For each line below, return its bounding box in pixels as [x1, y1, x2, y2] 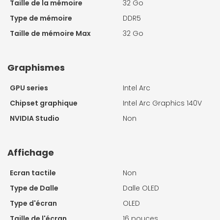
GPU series [10, 83, 48, 93]
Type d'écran [10, 198, 57, 209]
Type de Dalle [10, 183, 58, 193]
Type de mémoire [10, 13, 72, 24]
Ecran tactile [10, 168, 56, 178]
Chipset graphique [10, 98, 78, 109]
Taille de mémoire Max [10, 28, 91, 39]
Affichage [7, 146, 54, 159]
